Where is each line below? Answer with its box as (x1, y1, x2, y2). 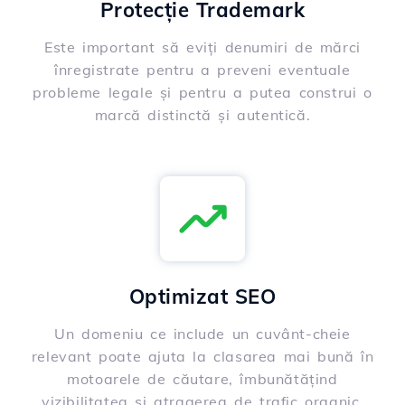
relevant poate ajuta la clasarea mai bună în (31, 347, 374, 366)
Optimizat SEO (128, 284, 277, 310)
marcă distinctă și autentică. (94, 106, 311, 125)
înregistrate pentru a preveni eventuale (54, 61, 351, 80)
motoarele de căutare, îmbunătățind (67, 370, 338, 389)
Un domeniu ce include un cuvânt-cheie (54, 325, 351, 344)
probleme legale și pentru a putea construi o (33, 83, 372, 102)
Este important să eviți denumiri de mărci (44, 38, 361, 57)
